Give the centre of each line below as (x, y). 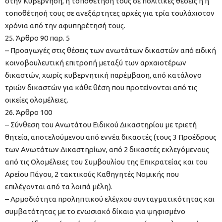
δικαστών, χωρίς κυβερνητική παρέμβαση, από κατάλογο (103, 75)
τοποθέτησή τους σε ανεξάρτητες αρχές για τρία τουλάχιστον (110, 13)
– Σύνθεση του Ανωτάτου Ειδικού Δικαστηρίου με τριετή (101, 125)
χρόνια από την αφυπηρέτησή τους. (65, 26)
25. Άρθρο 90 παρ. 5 (37, 38)
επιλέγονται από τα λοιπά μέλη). (59, 187)
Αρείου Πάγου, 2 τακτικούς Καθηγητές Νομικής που (92, 174)
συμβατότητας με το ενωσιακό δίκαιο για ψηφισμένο (95, 212)
